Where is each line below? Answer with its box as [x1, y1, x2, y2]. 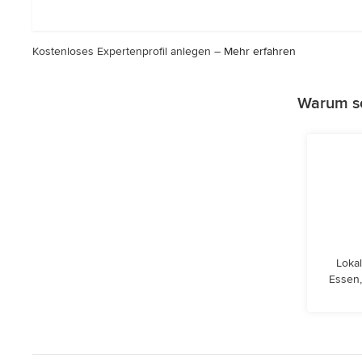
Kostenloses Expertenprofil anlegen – [32, 44, 224, 58]
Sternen [85, 15, 124, 28]
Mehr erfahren [224, 44, 296, 58]
